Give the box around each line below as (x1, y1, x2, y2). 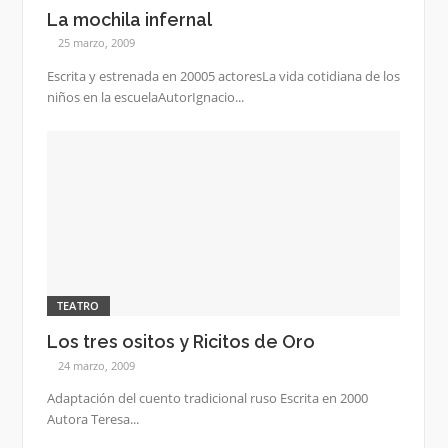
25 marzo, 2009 (58, 35, 136, 51)
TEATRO (56, 297, 100, 313)
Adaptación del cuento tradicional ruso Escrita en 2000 (46, 388, 368, 407)
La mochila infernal (46, 8, 212, 30)
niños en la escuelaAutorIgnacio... (46, 87, 244, 106)
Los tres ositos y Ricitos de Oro (46, 330, 315, 352)
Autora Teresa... (46, 409, 139, 428)
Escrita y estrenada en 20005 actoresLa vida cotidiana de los (46, 66, 400, 85)
